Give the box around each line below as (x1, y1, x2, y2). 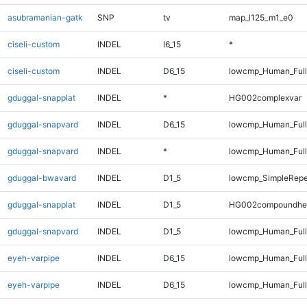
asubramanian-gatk (7, 12, 83, 23)
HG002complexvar (228, 92, 302, 103)
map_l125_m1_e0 (228, 12, 293, 23)
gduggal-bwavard (7, 172, 76, 183)
